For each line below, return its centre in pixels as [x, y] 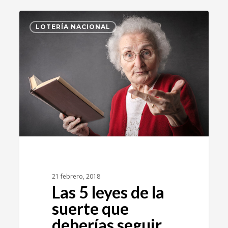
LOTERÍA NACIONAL [73, 26]
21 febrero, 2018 [76, 177]
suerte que [90, 209]
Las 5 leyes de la [108, 192]
